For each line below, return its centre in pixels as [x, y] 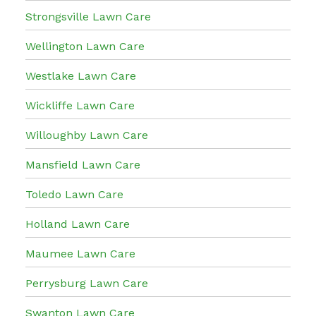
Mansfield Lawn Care [83, 164]
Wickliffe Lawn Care [80, 105]
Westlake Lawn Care [81, 75]
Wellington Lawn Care [85, 46]
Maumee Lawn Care [80, 253]
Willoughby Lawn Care [87, 135]
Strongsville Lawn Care [88, 16]
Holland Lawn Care [78, 224]
